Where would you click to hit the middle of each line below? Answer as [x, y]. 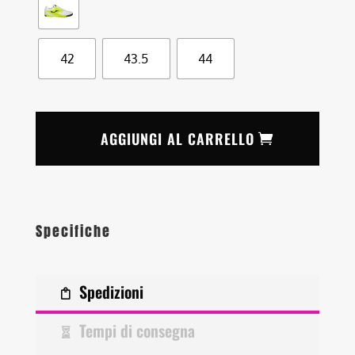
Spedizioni [112, 292]
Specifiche [74, 231]
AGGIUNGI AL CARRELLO [177, 139]
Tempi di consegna [137, 331]
